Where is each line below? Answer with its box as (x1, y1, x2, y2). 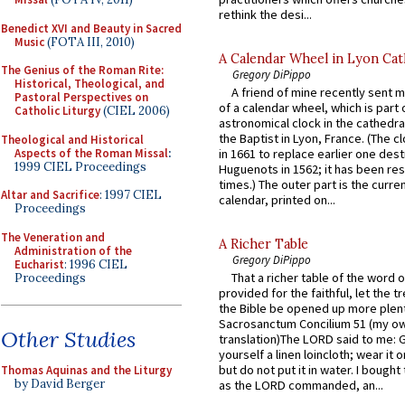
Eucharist (14, 256, 64, 272)
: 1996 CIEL (64, 256, 127, 272)
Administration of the (14, 242, 132, 259)
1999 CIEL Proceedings (14, 158, 146, 174)
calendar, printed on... (219, 192, 335, 209)
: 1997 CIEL (99, 187, 162, 202)
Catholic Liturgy (14, 103, 100, 118)
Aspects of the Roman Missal (14, 145, 168, 161)
